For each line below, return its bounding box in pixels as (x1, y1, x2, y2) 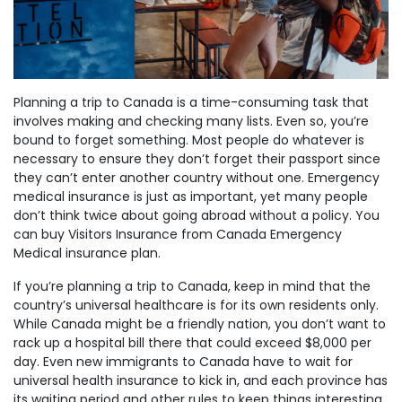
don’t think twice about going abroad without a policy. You (13, 205, 380, 224)
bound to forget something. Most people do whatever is (13, 130, 364, 149)
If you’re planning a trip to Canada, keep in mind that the (13, 276, 371, 295)
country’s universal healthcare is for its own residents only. (13, 295, 379, 314)
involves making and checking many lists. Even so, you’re (13, 111, 369, 130)
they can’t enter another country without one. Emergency (13, 168, 380, 187)
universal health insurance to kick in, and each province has (13, 371, 388, 389)
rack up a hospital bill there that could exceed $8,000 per (13, 333, 371, 352)
